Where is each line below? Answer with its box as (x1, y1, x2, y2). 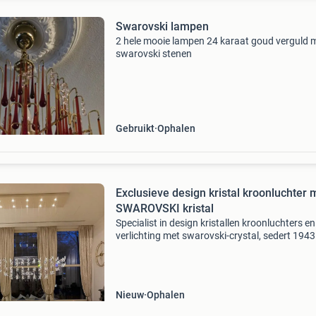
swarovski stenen (115, 48, 192, 59)
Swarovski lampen (115, 20, 209, 33)
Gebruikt (115, 123, 154, 134)
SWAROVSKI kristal (115, 202, 214, 215)
